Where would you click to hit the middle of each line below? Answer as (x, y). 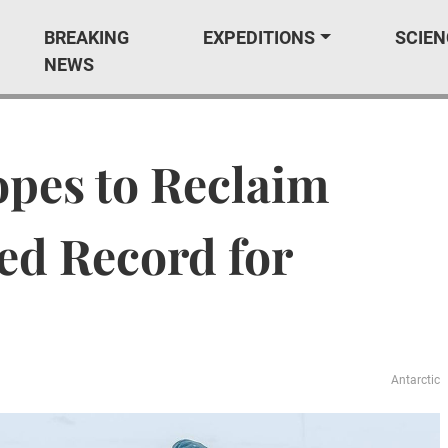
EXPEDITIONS (259, 37)
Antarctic (415, 380)
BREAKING (86, 37)
